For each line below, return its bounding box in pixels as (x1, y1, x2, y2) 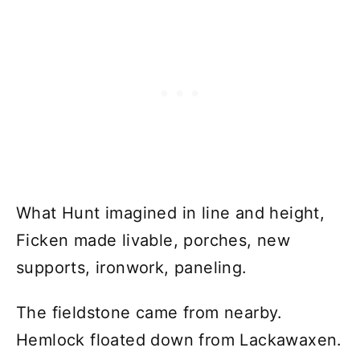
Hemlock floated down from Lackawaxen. (16, 329, 342, 350)
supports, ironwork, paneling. (16, 257, 247, 277)
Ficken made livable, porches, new (16, 230, 291, 250)
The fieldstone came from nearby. (16, 302, 283, 322)
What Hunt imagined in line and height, (16, 202, 325, 223)
